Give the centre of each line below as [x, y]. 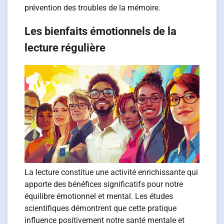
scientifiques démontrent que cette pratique [101, 208]
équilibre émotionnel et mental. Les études [99, 196]
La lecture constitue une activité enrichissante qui [111, 172]
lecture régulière [65, 47]
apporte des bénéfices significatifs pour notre [104, 184]
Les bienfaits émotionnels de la [101, 31]
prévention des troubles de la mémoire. [93, 7]
